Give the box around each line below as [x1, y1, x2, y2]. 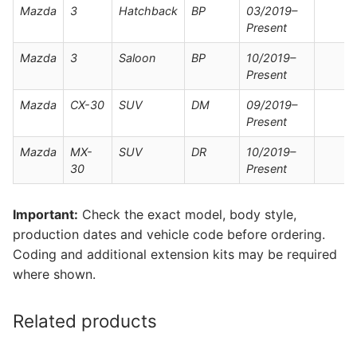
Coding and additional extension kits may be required [13, 245, 337, 262]
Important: [13, 206, 78, 222]
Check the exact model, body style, [78, 206, 296, 222]
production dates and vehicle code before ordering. [13, 226, 325, 242]
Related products [13, 309, 157, 331]
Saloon [119, 51, 155, 65]
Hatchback [119, 4, 178, 18]
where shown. [13, 265, 96, 282]
